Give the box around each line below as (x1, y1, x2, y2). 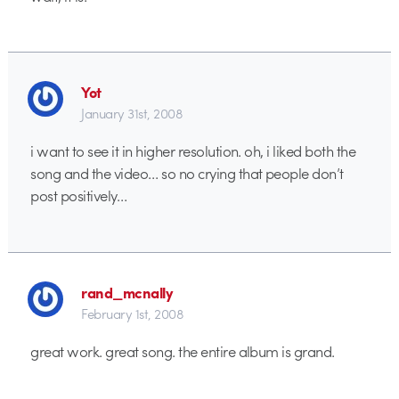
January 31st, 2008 (81, 103, 183, 124)
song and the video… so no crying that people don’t (30, 162, 344, 184)
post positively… (30, 184, 127, 207)
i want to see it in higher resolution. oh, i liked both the (30, 140, 356, 162)
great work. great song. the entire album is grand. (30, 340, 335, 362)
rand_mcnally (81, 281, 174, 303)
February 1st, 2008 (81, 304, 184, 323)
